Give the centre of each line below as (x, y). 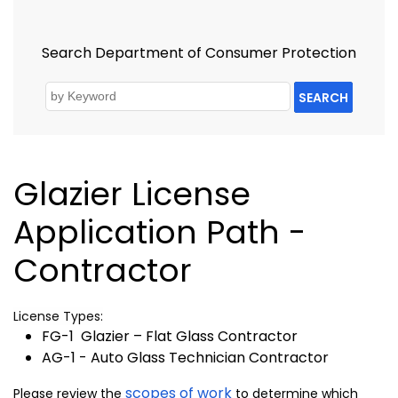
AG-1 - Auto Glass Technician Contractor (185, 358)
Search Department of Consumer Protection (199, 52)
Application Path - (159, 233)
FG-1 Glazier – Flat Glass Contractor (170, 337)
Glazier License (132, 195)
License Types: (58, 317)
